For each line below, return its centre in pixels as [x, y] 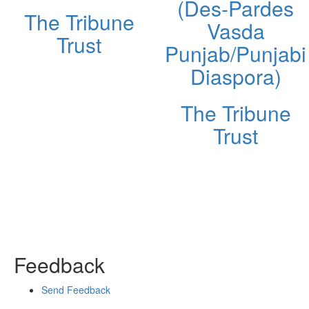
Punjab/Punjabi [236, 53]
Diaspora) [236, 76]
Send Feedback [76, 289]
